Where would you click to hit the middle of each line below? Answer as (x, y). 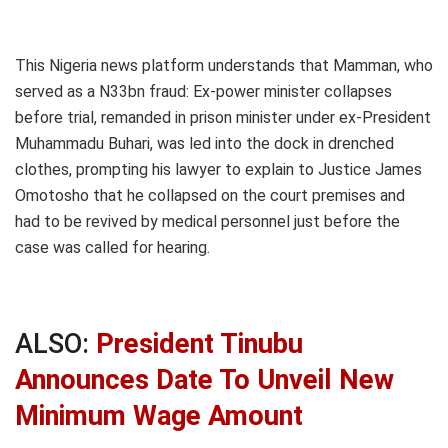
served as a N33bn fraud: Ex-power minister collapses (203, 92)
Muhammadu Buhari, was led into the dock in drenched (204, 144)
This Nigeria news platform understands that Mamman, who (224, 66)
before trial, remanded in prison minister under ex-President (223, 118)
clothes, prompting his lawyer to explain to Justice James (218, 170)
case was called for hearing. (112, 248)
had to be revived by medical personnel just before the (207, 222)
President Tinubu (199, 343)
